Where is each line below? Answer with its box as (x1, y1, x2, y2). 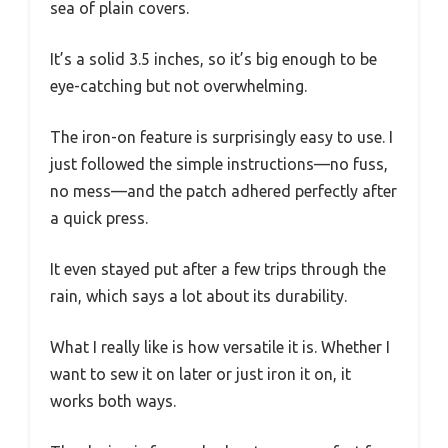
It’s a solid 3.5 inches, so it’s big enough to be (50, 49, 377, 68)
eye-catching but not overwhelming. (50, 76, 307, 95)
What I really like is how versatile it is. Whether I (50, 337, 390, 356)
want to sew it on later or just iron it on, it (50, 364, 351, 383)
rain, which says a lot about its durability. (50, 286, 347, 305)
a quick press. (50, 208, 148, 227)
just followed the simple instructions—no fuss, (50, 154, 388, 173)
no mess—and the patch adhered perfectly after (50, 181, 397, 200)
